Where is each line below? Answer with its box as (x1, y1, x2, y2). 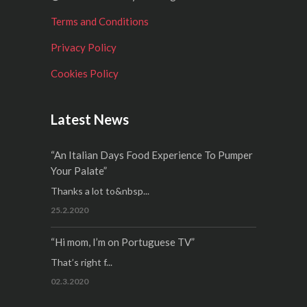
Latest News (51, 111, 129, 127)
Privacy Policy (51, 41, 116, 53)
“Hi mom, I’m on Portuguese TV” (51, 236, 195, 248)
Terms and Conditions (51, 15, 149, 27)
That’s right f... (51, 256, 112, 268)
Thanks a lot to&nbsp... (51, 185, 149, 197)
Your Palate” (51, 164, 107, 177)
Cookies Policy (51, 67, 119, 79)
